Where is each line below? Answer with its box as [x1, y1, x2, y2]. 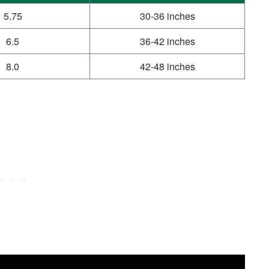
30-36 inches [139, 9, 195, 23]
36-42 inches [139, 34, 195, 49]
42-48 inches [139, 59, 195, 74]
